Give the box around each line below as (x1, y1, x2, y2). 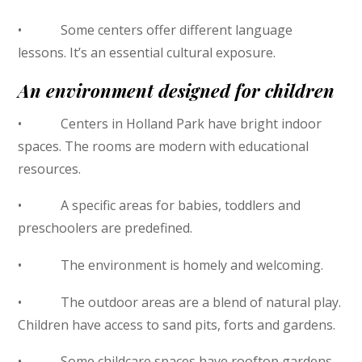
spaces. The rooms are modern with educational (18, 137, 309, 155)
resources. (18, 159, 82, 178)
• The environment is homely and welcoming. (18, 256, 324, 275)
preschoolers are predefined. (18, 219, 193, 238)
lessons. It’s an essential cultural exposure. (18, 44, 276, 62)
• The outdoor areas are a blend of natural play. (18, 293, 342, 311)
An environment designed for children (18, 78, 335, 103)
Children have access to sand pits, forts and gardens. (18, 315, 336, 334)
